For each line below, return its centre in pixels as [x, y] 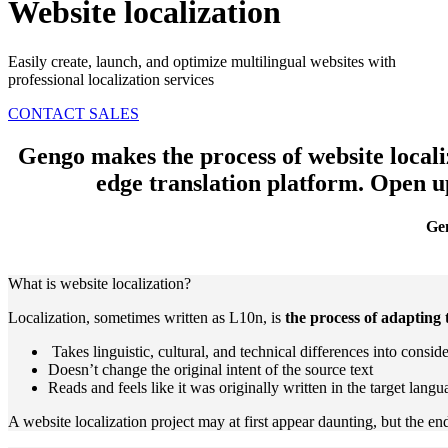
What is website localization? [99, 284]
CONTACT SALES [73, 113]
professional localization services [111, 79]
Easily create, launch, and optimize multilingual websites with [202, 61]
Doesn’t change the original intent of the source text [210, 370]
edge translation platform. [232, 182]
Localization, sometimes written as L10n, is [146, 318]
